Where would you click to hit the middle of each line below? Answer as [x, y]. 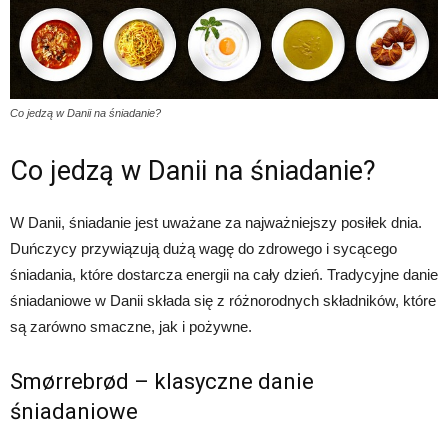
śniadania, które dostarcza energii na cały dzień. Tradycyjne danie [224, 274]
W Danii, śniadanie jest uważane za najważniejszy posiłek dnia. [216, 222]
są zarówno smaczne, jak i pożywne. [131, 326]
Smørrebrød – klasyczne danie [162, 381]
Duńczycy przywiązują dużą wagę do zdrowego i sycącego [203, 248]
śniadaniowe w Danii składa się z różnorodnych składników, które [223, 300]
